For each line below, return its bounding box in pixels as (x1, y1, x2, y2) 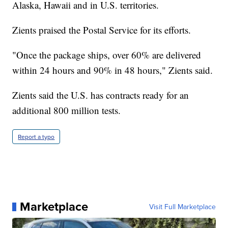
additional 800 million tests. (12, 104, 121, 117)
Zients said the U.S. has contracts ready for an (12, 89, 189, 102)
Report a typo (18, 132, 55, 141)
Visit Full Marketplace (149, 202, 216, 212)
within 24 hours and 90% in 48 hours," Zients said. (12, 64, 213, 77)
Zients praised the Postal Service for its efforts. (12, 23, 191, 37)
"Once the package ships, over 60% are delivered (12, 48, 202, 62)
